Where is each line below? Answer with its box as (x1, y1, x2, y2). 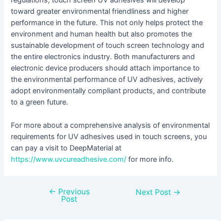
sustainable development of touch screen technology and (11, 41, 205, 50)
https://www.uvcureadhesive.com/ (11, 154, 127, 164)
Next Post (136, 187, 174, 197)
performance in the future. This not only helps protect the (11, 18, 203, 28)
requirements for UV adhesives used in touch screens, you (11, 132, 207, 141)
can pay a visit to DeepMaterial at (11, 143, 122, 152)
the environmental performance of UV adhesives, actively (11, 75, 203, 84)
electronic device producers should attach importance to (11, 64, 200, 73)
